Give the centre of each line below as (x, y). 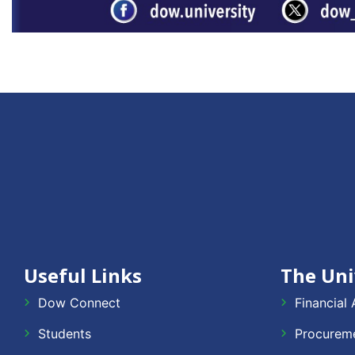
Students (65, 334)
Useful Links (83, 276)
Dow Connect (79, 303)
